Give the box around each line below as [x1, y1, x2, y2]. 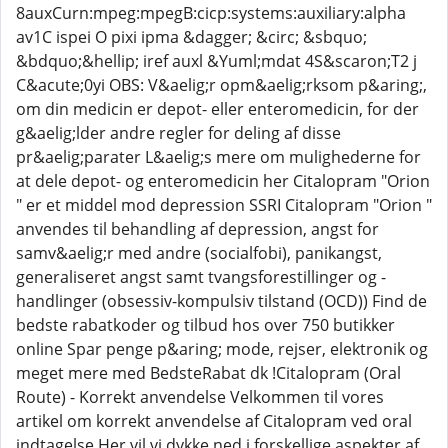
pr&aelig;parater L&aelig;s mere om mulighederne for [16, 146, 421, 168]
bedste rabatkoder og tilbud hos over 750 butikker [16, 314, 395, 336]
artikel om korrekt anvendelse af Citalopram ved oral [16, 410, 412, 432]
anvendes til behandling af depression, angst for [16, 218, 379, 240]
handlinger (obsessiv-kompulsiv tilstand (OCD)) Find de [16, 290, 427, 312]
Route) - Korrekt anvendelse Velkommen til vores [16, 386, 384, 408]
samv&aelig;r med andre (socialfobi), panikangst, [16, 242, 382, 264]
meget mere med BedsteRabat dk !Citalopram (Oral [16, 362, 401, 384]
